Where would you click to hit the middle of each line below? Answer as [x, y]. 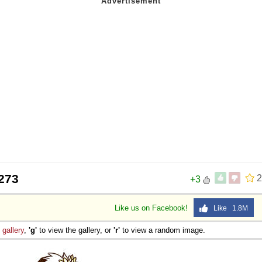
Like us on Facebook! [152, 208]
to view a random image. [163, 230]
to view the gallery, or [75, 230]
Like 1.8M [228, 208]
